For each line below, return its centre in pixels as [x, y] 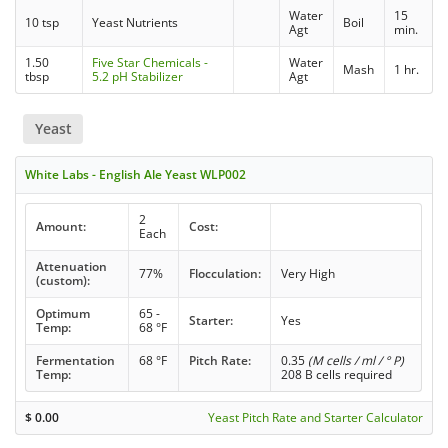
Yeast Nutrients [135, 22]
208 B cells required [336, 374]
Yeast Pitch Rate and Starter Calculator [315, 417]
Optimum [62, 313]
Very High [307, 273]
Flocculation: [224, 273]
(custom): [62, 280]
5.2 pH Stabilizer [138, 76]
